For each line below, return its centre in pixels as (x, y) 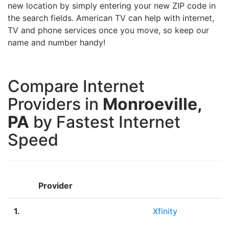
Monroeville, (152, 104)
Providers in (55, 104)
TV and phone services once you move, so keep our (108, 30)
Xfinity (165, 211)
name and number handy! (56, 43)
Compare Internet (76, 86)
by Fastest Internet (105, 122)
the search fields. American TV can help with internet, (111, 18)
